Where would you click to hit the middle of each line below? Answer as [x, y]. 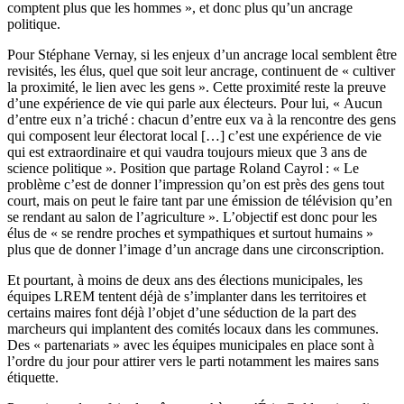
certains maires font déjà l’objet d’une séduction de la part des [182, 313]
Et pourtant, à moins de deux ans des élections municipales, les [185, 280]
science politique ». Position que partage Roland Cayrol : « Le [183, 169]
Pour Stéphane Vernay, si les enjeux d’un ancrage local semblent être [202, 55]
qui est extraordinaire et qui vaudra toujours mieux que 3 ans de [187, 152]
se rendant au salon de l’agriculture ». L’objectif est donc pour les [192, 217]
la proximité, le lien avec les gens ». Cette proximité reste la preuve [197, 87]
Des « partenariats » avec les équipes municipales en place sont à [191, 345]
